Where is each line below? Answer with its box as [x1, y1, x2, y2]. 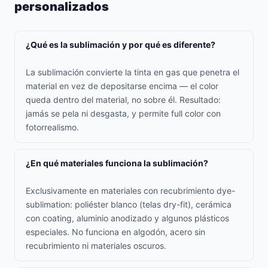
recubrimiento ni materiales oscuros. [26, 240, 166, 251]
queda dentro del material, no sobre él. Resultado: [26, 95, 221, 105]
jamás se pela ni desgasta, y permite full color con [26, 108, 221, 118]
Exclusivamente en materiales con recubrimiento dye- [26, 185, 235, 196]
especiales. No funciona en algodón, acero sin [26, 227, 205, 237]
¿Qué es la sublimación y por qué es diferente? [26, 39, 215, 50]
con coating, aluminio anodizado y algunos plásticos [26, 213, 229, 223]
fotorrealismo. [26, 122, 79, 132]
